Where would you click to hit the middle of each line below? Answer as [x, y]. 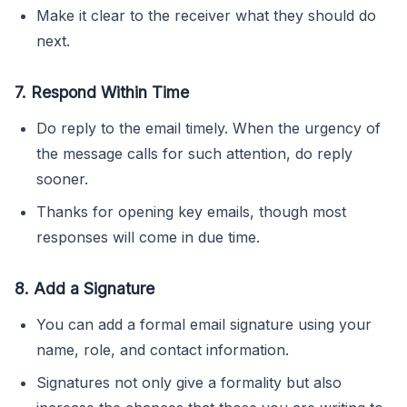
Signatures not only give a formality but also [189, 382]
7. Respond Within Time [102, 92]
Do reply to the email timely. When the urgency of [208, 128]
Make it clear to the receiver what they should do [206, 15]
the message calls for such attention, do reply [194, 153]
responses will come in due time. [148, 237]
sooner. [62, 179]
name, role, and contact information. [163, 349]
